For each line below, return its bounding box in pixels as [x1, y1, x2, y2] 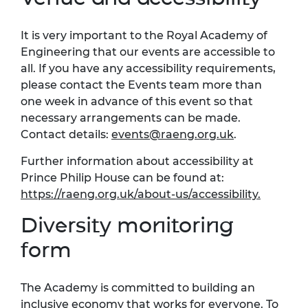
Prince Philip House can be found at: [21, 170, 224, 184]
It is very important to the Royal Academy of [21, 28, 267, 42]
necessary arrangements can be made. [21, 111, 241, 124]
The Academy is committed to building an [21, 280, 255, 294]
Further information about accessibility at [21, 154, 254, 168]
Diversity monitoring [21, 212, 234, 238]
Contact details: [21, 127, 111, 141]
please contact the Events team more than [21, 78, 262, 91]
